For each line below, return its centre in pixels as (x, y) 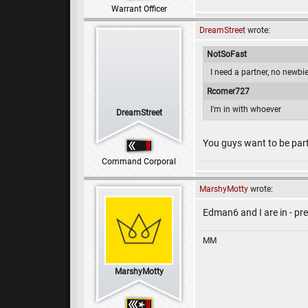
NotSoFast (227, 54)
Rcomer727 (228, 91)
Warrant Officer (139, 9)
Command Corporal (139, 162)
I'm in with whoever (246, 109)
